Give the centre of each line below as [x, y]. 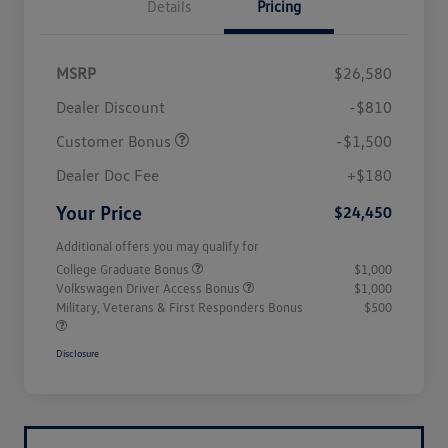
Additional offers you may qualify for [157, 246]
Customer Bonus [115, 141]
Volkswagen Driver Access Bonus [149, 288]
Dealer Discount [110, 107]
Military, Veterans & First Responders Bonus [179, 307]
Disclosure [77, 353]
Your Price [99, 212]
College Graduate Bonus [124, 269]
